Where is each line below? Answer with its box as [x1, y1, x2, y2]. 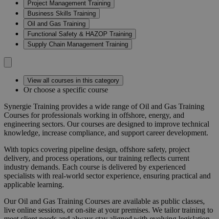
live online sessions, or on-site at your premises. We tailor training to [4, 206, 213, 215]
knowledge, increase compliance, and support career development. [4, 129, 208, 137]
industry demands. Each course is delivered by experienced [4, 163, 186, 172]
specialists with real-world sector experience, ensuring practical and [4, 172, 211, 180]
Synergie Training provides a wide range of [4, 102, 139, 111]
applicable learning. [4, 180, 64, 189]
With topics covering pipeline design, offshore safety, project [4, 145, 190, 154]
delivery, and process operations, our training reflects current [4, 154, 189, 163]
